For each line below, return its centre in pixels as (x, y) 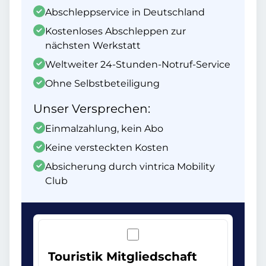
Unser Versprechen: (92, 109)
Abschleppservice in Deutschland (125, 12)
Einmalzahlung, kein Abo (104, 129)
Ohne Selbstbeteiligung (102, 83)
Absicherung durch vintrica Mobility (130, 167)
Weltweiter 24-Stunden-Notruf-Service (138, 64)
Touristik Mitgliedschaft (123, 256)
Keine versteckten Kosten (107, 148)
